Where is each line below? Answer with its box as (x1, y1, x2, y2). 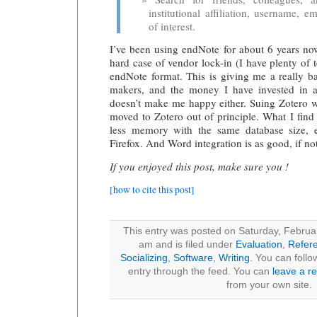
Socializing (120, 252, 168, 263)
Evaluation (235, 238, 282, 250)
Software (173, 252, 213, 263)
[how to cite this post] (110, 183, 195, 197)
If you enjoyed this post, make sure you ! (110, 158, 289, 173)
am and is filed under (138, 238, 236, 250)
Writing (218, 252, 250, 263)
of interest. (149, 18, 195, 33)
